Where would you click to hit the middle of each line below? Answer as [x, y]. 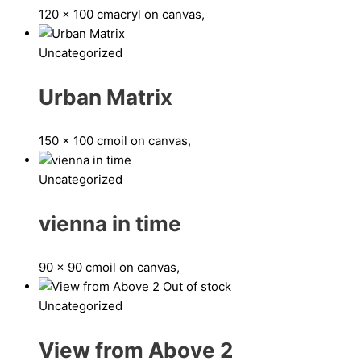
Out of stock [197, 286]
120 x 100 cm [76, 14]
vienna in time [110, 223]
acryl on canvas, [159, 14]
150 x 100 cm [76, 140]
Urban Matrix [106, 97]
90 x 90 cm [71, 267]
